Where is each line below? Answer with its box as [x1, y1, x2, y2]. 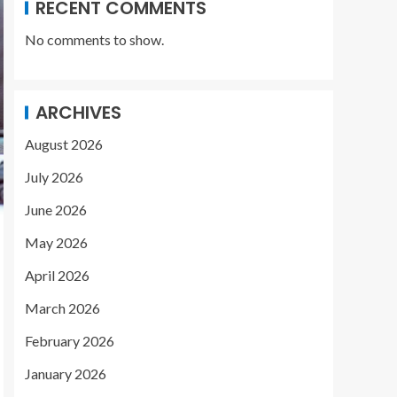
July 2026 [25, 168, 83, 185]
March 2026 [25, 300, 100, 316]
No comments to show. [25, 31, 164, 48]
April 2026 [25, 267, 90, 284]
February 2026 [25, 332, 114, 349]
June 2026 [25, 201, 87, 218]
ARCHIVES [35, 100, 121, 125]
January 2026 [25, 365, 106, 382]
